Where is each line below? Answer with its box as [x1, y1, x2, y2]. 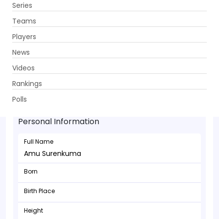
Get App [140, 10, 166, 20]
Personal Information [18, 116, 99, 127]
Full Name [24, 137, 53, 146]
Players [12, 31, 36, 42]
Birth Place [24, 187, 55, 195]
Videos [12, 63, 35, 73]
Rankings [12, 78, 42, 88]
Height [24, 206, 43, 215]
